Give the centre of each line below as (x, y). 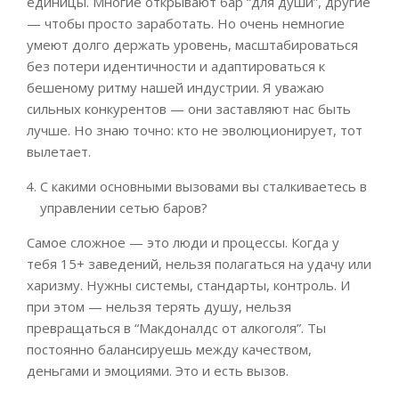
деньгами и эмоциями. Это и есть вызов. (158, 371)
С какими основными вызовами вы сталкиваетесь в (204, 187)
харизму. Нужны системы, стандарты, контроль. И (188, 285)
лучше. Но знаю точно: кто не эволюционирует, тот (195, 130)
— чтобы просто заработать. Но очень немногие (186, 24)
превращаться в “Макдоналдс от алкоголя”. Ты (176, 328)
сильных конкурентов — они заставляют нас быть (189, 109)
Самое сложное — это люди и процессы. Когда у (183, 243)
